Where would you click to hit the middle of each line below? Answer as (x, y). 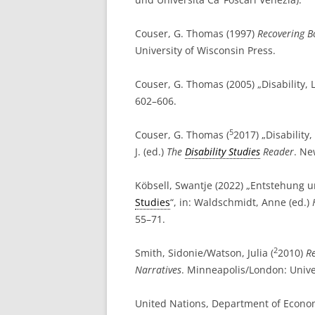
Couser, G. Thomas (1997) (196, 33)
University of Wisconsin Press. (205, 50)
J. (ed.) (151, 152)
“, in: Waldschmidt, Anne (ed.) (241, 202)
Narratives (158, 270)
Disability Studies (223, 152)
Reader (277, 152)
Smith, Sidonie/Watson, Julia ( (204, 253)
